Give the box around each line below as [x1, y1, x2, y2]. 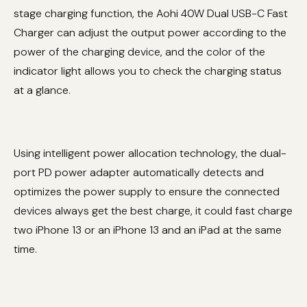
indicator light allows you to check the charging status [14, 64, 282, 78]
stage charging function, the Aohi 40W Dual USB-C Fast [14, 6, 288, 21]
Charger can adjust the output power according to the [14, 25, 286, 40]
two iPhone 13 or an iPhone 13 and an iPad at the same [14, 223, 282, 237]
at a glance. [14, 83, 71, 97]
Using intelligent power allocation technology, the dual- [14, 146, 286, 160]
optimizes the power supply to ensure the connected [14, 184, 280, 199]
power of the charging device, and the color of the [14, 45, 265, 59]
